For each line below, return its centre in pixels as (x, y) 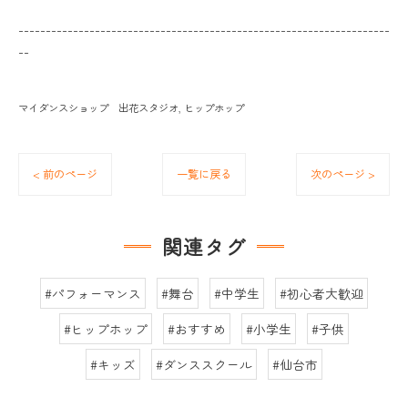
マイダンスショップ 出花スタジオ (98, 108)
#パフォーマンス (93, 294)
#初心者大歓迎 (321, 294)
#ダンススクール (204, 365)
